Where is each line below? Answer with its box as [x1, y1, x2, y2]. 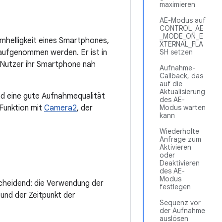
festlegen [160, 182, 191, 191]
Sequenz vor [160, 198, 201, 207]
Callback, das [160, 71, 203, 80]
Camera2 [44, 103, 77, 113]
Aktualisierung [160, 87, 205, 96]
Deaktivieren [160, 159, 200, 167]
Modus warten [160, 103, 206, 112]
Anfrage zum [160, 135, 201, 144]
